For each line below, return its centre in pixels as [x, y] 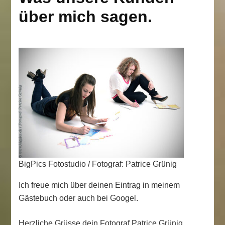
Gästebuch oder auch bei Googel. [79, 198]
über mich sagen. [86, 17]
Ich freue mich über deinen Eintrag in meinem [99, 185]
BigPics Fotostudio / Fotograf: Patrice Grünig [98, 164]
